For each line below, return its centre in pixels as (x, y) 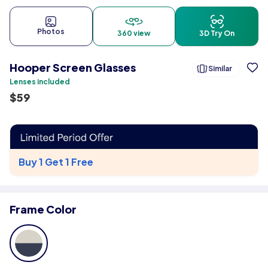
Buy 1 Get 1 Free (56, 162)
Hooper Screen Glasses (73, 67)
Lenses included (40, 82)
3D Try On (217, 33)
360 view (134, 33)
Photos (51, 31)
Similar (220, 68)
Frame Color (43, 209)
